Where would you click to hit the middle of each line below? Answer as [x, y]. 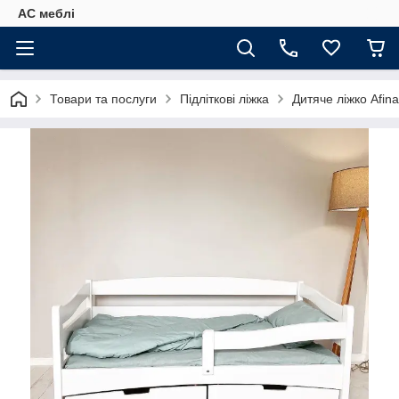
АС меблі [46, 13]
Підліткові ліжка [224, 99]
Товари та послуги [103, 99]
